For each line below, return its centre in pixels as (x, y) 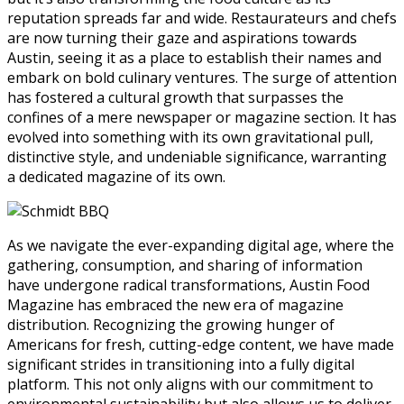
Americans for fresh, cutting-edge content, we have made (201, 344)
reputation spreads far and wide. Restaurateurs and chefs (202, 18)
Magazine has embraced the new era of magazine (175, 304)
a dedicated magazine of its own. (116, 176)
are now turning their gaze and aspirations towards (182, 37)
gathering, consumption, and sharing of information (185, 265)
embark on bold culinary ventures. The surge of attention (202, 77)
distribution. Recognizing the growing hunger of (171, 324)
